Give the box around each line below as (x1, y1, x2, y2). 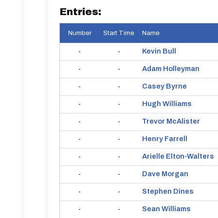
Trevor (142, 117, 165, 125)
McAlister (166, 117, 200, 125)
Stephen (142, 187, 172, 195)
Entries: (59, 6, 101, 17)
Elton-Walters (166, 152, 214, 160)
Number (68, 29, 91, 36)
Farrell (164, 135, 187, 143)
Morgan (162, 170, 188, 178)
